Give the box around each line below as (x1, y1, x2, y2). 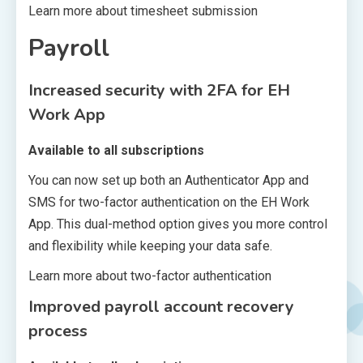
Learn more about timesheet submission (28, 2, 258, 19)
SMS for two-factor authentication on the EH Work (28, 194, 310, 210)
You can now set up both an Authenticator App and (28, 172, 309, 188)
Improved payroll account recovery (28, 295, 294, 318)
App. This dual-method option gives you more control (28, 216, 327, 232)
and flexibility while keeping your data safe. (28, 237, 272, 254)
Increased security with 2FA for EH (28, 79, 290, 101)
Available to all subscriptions (28, 142, 204, 158)
